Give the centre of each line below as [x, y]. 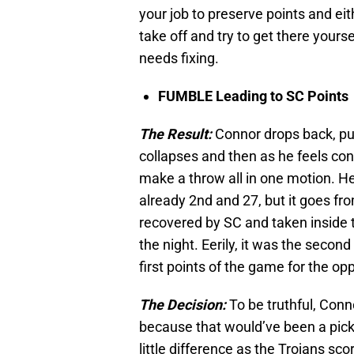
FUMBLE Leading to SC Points [253, 96]
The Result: [175, 134]
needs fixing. [179, 58]
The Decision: [183, 305]
